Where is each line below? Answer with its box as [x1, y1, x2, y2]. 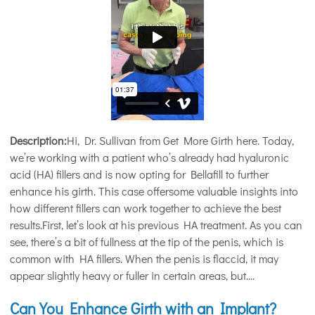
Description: [10, 132, 67, 148]
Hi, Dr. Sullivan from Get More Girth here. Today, [67, 132, 294, 148]
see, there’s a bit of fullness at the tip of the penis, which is [10, 233, 283, 249]
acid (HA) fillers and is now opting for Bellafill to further [10, 166, 269, 181]
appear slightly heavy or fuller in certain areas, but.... [10, 267, 255, 283]
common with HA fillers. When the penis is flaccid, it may [10, 250, 278, 266]
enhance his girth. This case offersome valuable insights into [10, 183, 298, 198]
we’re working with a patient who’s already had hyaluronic [10, 149, 289, 165]
